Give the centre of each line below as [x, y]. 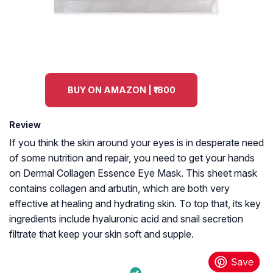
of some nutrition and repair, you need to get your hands [132, 158]
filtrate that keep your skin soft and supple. [101, 234]
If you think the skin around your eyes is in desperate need [136, 143]
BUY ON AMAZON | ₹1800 [121, 90]
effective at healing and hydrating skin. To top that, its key [135, 204]
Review [25, 125]
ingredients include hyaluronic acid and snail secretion [126, 219]
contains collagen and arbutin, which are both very [119, 189]
